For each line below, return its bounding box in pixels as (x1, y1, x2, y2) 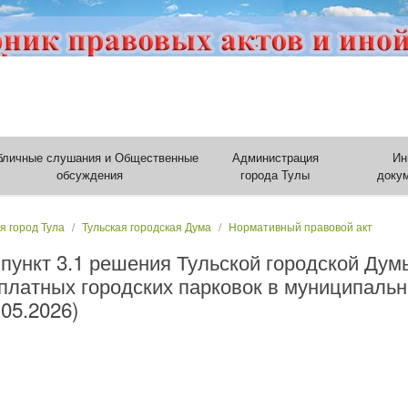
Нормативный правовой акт (229, 219, 372, 234)
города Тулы (240, 166, 311, 183)
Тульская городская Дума (82, 219, 211, 234)
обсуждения (56, 166, 124, 183)
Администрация (231, 148, 319, 166)
